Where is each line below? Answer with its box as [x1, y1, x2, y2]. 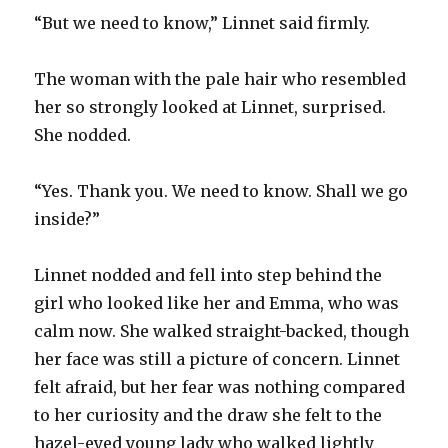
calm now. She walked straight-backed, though [34, 320, 410, 341]
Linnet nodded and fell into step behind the [34, 264, 383, 285]
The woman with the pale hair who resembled [34, 68, 407, 89]
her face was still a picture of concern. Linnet [34, 348, 401, 369]
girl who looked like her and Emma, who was [34, 292, 400, 313]
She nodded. [34, 124, 132, 145]
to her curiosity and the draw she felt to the [34, 404, 383, 425]
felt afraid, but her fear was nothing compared [34, 376, 406, 397]
